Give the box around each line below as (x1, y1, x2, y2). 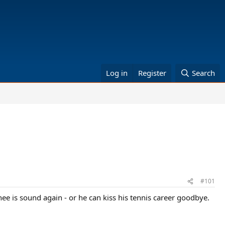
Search (192, 68, 215, 78)
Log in (106, 68, 128, 78)
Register (138, 68, 167, 78)
